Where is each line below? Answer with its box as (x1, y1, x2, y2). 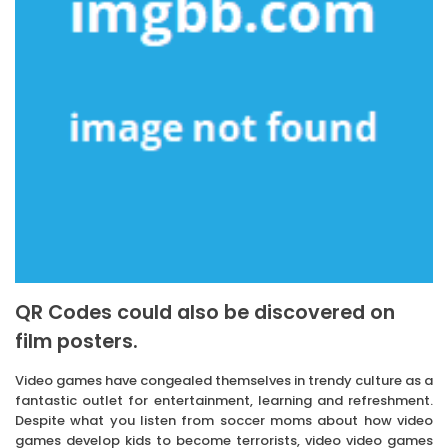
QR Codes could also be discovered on (15, 299, 395, 327)
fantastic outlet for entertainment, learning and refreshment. (15, 391, 433, 411)
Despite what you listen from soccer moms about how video (15, 411, 433, 431)
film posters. (15, 328, 138, 356)
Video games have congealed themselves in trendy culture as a (15, 371, 433, 391)
